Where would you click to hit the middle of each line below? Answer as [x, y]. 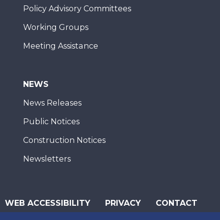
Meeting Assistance [61, 46]
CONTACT [177, 203]
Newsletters [47, 159]
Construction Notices [64, 140]
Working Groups [56, 27]
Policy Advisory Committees [77, 9]
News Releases [52, 103]
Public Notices [51, 122]
